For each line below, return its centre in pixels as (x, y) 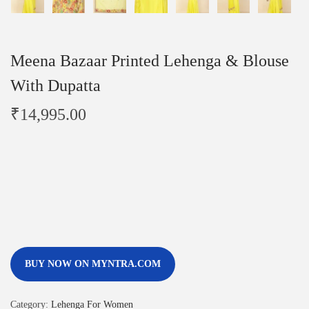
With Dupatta (56, 85)
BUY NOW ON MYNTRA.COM (93, 263)
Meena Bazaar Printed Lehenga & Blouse (150, 60)
